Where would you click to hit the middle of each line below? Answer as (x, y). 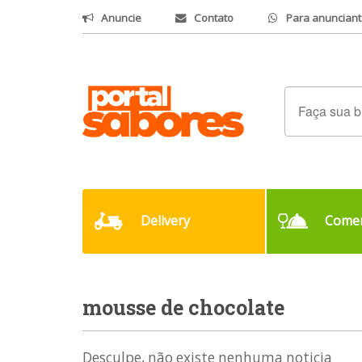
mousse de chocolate (183, 308)
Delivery (165, 221)
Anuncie (121, 17)
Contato (214, 17)
